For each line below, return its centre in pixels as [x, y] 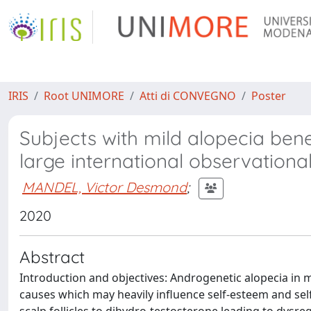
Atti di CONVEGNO [188, 96]
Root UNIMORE [84, 96]
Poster [269, 96]
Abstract [52, 257]
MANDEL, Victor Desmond [104, 187]
